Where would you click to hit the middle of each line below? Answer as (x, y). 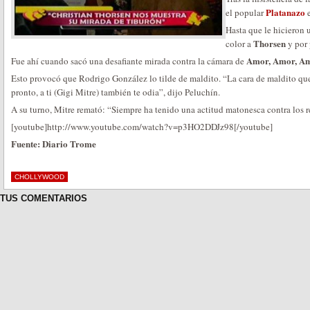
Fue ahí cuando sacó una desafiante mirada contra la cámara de (129, 61)
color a (239, 44)
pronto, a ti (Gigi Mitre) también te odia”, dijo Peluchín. (116, 92)
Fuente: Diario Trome (54, 144)
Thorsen (270, 43)
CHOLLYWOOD (39, 177)
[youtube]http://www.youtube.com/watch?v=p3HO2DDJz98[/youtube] (142, 127)
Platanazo (285, 12)
